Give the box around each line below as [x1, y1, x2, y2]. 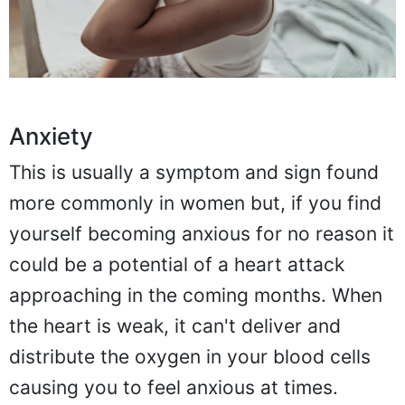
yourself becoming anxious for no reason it [9, 221, 394, 245]
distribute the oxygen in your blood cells [9, 344, 371, 368]
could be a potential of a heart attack [9, 252, 344, 276]
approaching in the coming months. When [9, 283, 382, 306]
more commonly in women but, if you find [9, 191, 381, 214]
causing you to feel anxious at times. [9, 375, 338, 399]
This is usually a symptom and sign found [9, 160, 379, 184]
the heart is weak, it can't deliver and [9, 314, 341, 337]
